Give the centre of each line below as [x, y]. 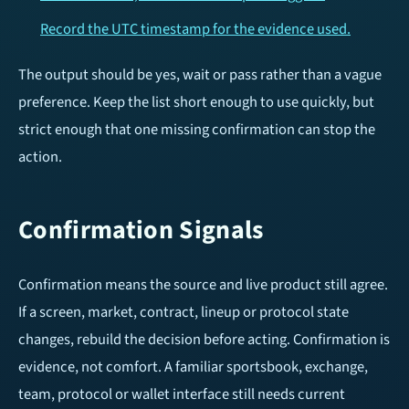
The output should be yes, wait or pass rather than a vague [200, 75]
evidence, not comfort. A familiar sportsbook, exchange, [193, 367]
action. [40, 157]
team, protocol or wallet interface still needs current [182, 395]
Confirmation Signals [141, 231]
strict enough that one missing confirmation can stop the [197, 130]
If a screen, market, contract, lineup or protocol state [184, 313]
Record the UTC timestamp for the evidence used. [195, 30]
